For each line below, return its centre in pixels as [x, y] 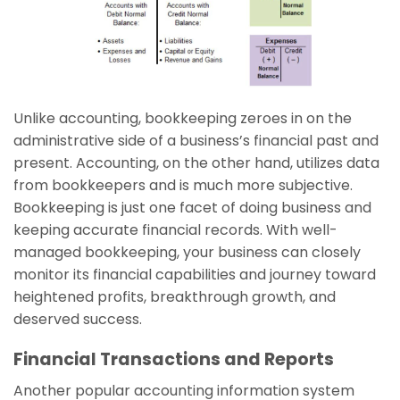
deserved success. [78, 320]
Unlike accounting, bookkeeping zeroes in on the [183, 119]
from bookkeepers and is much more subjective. [183, 186]
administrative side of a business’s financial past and [196, 141]
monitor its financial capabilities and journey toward [195, 275]
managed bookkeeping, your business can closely [187, 253]
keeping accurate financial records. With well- [175, 230]
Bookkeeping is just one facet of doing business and [192, 208]
